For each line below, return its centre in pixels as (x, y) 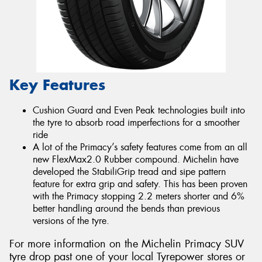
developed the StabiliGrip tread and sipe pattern (129, 172)
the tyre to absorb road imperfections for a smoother (136, 123)
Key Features (57, 85)
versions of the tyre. (71, 221)
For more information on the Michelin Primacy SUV (127, 244)
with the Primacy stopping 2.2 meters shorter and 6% (139, 196)
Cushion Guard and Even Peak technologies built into (139, 111)
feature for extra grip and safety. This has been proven (140, 184)
